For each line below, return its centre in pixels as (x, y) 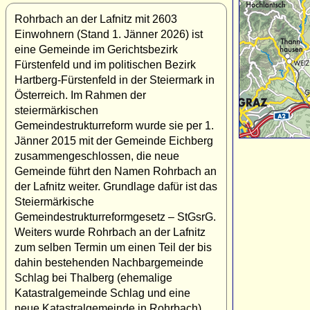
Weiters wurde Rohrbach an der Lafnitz (110, 232)
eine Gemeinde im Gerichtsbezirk (96, 49)
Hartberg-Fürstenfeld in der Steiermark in (115, 80)
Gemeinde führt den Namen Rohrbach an (116, 171)
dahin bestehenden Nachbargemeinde (109, 262)
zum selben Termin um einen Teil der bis (113, 247)
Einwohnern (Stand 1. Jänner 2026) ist (109, 34)
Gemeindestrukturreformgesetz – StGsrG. (115, 217)
